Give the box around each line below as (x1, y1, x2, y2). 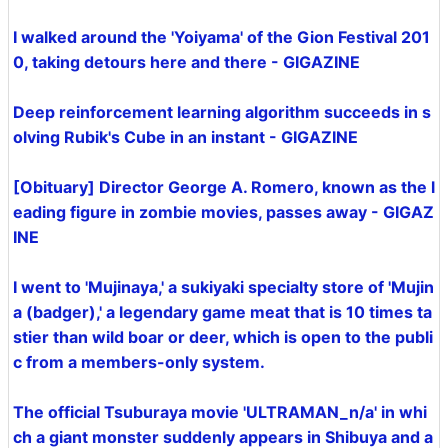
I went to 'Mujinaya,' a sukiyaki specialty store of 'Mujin (13, 277, 434, 298)
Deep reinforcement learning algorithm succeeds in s (13, 102, 431, 123)
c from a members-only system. (13, 352, 265, 373)
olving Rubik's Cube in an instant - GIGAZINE (13, 127, 358, 148)
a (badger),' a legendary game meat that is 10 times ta (13, 302, 432, 323)
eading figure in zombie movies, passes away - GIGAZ (13, 202, 434, 223)
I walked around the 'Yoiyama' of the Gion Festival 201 (13, 27, 430, 48)
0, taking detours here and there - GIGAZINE (13, 52, 360, 73)
